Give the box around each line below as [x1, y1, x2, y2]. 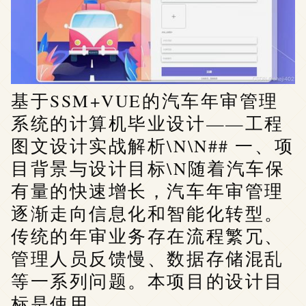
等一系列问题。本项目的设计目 [11, 268, 284, 292]
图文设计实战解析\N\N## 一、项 [11, 133, 294, 157]
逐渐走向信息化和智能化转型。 [11, 201, 284, 225]
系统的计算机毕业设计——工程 [11, 111, 284, 135]
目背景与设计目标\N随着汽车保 [11, 156, 286, 180]
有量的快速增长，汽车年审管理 [11, 178, 284, 202]
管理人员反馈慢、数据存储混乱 [11, 246, 284, 270]
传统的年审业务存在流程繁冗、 [11, 223, 284, 247]
